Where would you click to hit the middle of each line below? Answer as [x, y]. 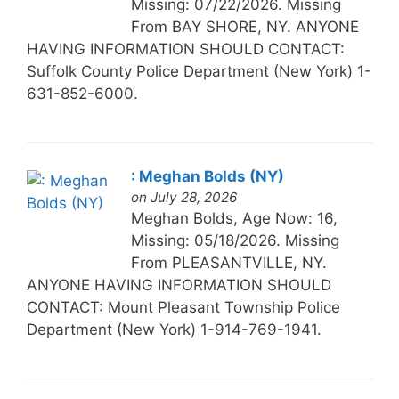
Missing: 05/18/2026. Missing [235, 240]
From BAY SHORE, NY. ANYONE [244, 26]
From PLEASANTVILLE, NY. [228, 262]
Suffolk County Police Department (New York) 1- [199, 71]
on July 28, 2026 [184, 197]
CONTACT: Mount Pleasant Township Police [183, 307]
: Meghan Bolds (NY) [207, 176]
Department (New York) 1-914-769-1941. [174, 329]
